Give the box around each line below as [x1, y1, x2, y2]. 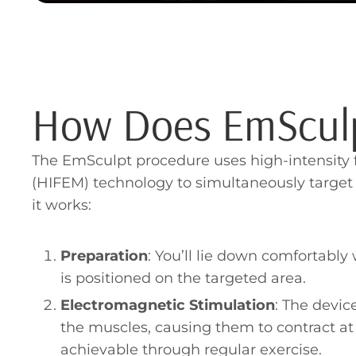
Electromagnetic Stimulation [60, 296, 275, 315]
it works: [32, 196, 91, 215]
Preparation [60, 247, 148, 265]
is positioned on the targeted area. [60, 269, 306, 288]
